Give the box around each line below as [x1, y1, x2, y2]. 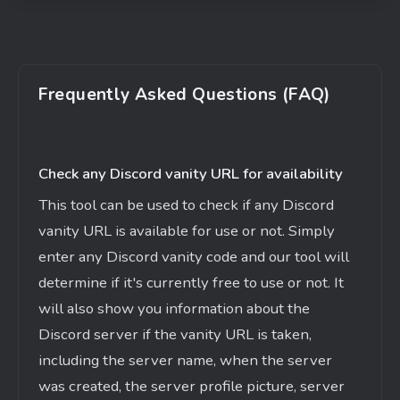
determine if [37, 272, 123, 294]
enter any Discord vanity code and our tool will [37, 246, 349, 268]
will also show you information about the [37, 298, 310, 320]
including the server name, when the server [37, 350, 332, 371]
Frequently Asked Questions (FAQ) [37, 83, 330, 107]
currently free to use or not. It [142, 272, 344, 294]
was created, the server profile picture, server [37, 376, 345, 397]
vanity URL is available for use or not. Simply [37, 221, 335, 242]
